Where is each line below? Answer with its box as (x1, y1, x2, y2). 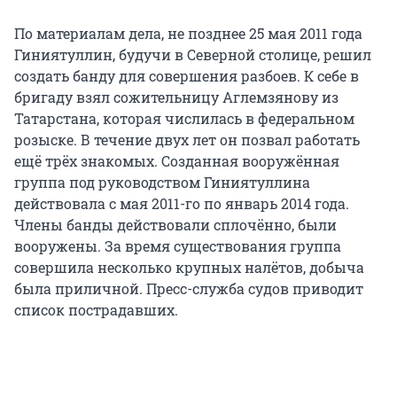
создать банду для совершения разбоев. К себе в (14, 66, 359, 86)
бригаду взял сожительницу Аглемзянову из (14, 88, 339, 107)
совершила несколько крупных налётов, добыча (14, 258, 364, 277)
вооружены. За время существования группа (14, 237, 341, 256)
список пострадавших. (14, 300, 178, 320)
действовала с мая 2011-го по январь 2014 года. (14, 194, 349, 214)
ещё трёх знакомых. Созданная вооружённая (14, 152, 339, 171)
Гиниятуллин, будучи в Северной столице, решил (14, 45, 371, 65)
